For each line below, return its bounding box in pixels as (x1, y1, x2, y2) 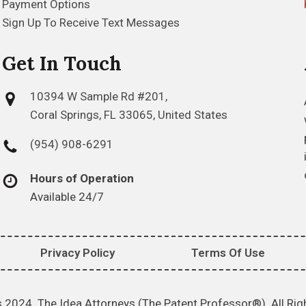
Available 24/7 (30, 190, 105, 204)
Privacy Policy (40, 246, 115, 260)
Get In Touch (2, 51, 122, 76)
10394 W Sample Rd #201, (30, 89, 168, 103)
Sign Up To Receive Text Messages (2, 16, 180, 29)
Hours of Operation (30, 171, 135, 185)
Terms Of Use (191, 246, 266, 260)
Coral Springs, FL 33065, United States (30, 108, 228, 122)
